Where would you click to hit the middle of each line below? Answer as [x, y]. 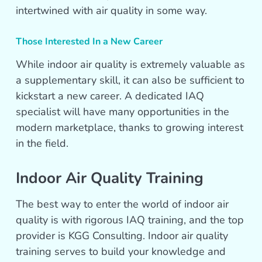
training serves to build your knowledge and [121, 252]
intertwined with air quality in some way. [112, 11]
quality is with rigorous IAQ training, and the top [130, 220]
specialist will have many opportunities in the [123, 112]
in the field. [42, 144]
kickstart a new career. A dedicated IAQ [110, 96]
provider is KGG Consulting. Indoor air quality [122, 236]
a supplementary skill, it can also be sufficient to [130, 80]
